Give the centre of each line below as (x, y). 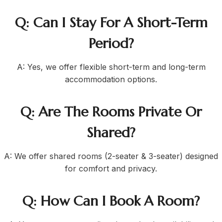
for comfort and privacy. (111, 169)
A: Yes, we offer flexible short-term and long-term (111, 67)
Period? (111, 44)
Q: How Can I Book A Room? (111, 201)
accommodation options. (111, 80)
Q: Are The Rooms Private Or (111, 112)
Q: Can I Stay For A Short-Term (111, 23)
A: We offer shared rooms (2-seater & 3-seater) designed (111, 156)
